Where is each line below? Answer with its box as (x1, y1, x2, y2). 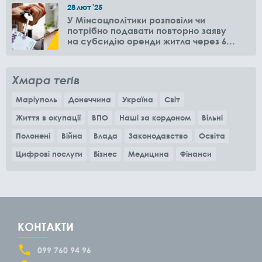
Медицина (128, 149, 169, 159)
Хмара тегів (12, 73, 80, 87)
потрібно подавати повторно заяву (67, 25, 226, 36)
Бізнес (94, 149, 117, 159)
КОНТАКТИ (18, 220, 74, 234)
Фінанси (180, 149, 212, 159)
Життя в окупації (16, 113, 81, 123)
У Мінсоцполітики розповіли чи (67, 15, 205, 26)
